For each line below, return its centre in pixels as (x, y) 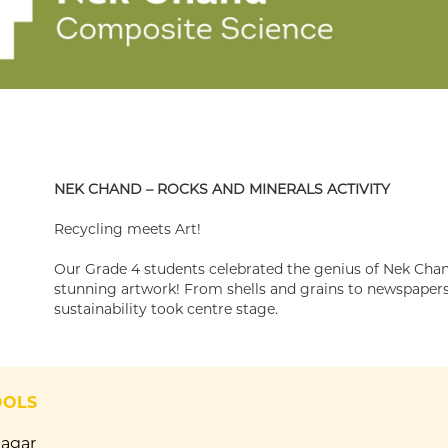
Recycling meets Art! (127, 229)
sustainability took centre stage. (166, 309)
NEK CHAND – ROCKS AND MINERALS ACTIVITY (222, 189)
